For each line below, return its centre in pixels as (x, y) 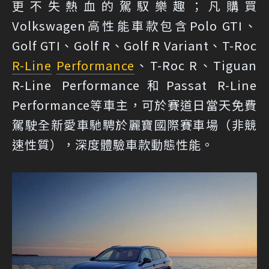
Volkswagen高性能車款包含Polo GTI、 (134, 26)
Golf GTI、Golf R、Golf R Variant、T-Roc (134, 46)
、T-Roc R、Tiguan (195, 65)
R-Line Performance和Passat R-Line (134, 85)
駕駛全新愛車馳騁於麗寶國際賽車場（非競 (134, 125)
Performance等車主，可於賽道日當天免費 (134, 105)
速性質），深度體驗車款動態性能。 (113, 145)
